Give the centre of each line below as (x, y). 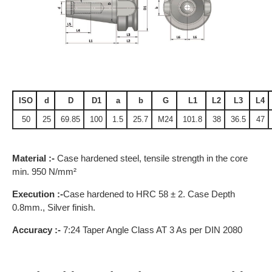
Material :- (35, 158)
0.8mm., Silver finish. (54, 208)
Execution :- (38, 194)
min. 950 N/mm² (46, 172)
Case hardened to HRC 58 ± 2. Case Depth (149, 194)
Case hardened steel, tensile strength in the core (152, 158)
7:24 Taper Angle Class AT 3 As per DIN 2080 (151, 230)
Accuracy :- (36, 230)
